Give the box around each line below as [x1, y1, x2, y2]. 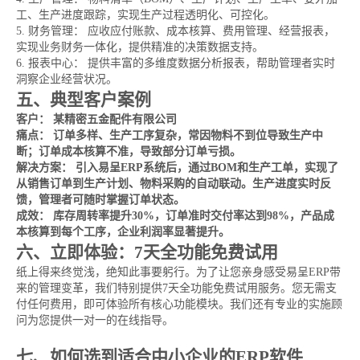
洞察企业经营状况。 [16, 73, 117, 85]
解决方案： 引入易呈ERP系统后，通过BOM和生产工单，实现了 [16, 162, 338, 174]
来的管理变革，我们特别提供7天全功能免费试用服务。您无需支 [16, 282, 337, 294]
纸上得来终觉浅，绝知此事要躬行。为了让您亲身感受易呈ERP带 [16, 266, 341, 278]
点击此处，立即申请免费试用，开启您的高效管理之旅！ [16, 330, 297, 342]
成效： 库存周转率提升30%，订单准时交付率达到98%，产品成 [16, 210, 334, 222]
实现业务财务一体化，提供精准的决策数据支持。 [16, 41, 264, 53]
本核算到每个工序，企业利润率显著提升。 [16, 226, 230, 238]
